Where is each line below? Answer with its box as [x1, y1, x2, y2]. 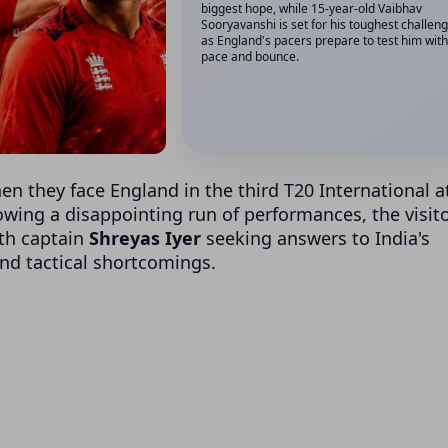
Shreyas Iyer [89, 225, 201, 250]
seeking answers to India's [201, 225, 430, 250]
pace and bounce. [201, 47, 299, 65]
